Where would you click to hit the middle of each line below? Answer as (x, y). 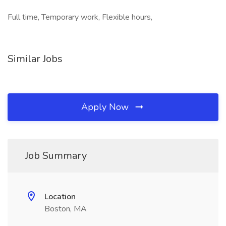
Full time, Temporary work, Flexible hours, (80, 17)
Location (60, 197)
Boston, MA (66, 209)
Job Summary (56, 156)
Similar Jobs (35, 59)
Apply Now (106, 107)
